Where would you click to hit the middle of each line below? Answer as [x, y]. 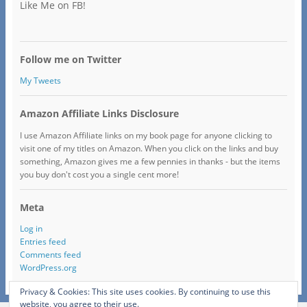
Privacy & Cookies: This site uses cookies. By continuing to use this [145, 292]
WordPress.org [48, 267]
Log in [31, 228]
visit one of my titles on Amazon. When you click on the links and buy [149, 148]
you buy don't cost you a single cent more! [99, 174]
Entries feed [42, 241]
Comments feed [50, 254]
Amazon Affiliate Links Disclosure [99, 114]
